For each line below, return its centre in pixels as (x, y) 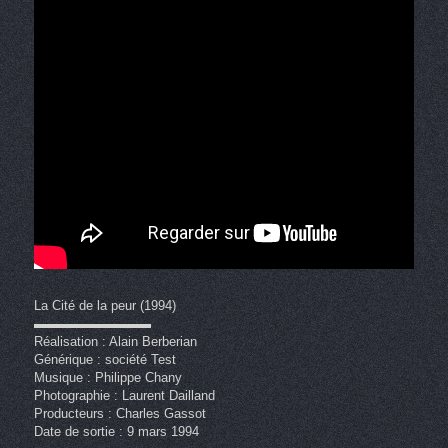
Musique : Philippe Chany (107, 378)
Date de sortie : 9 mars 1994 (116, 432)
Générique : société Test (104, 360)
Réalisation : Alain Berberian (115, 342)
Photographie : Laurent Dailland (124, 396)
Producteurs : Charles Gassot (119, 414)
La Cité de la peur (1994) (104, 306)
